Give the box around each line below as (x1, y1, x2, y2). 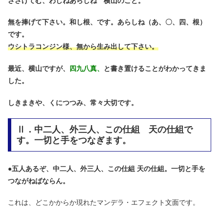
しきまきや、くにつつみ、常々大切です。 (8, 98, 138, 107)
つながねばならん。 (8, 176, 69, 185)
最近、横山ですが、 (8, 65, 69, 73)
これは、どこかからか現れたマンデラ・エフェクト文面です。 (8, 198, 199, 207)
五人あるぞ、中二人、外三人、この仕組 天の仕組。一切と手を (12, 164, 205, 173)
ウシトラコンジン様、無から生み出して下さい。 (8, 43, 158, 51)
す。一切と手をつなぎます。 (16, 135, 131, 146)
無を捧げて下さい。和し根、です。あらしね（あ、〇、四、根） (8, 18, 206, 26)
